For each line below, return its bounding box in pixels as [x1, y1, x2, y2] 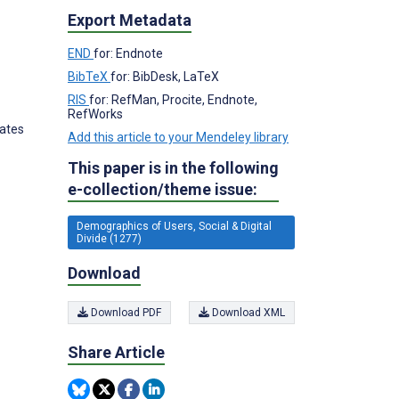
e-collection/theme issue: [68, 179, 257, 199]
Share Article [68, 343, 165, 362]
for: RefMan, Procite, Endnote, [89, 92, 257, 107]
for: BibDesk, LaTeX [110, 69, 219, 84]
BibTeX [68, 69, 110, 84]
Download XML [209, 306, 285, 319]
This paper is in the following [68, 158, 279, 177]
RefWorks [68, 106, 123, 121]
